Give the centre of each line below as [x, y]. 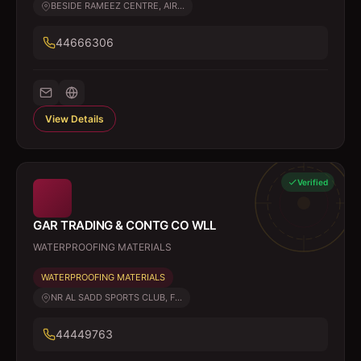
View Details [75, 119]
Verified [313, 182]
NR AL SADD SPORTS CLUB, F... [116, 297]
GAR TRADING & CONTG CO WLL [124, 225]
